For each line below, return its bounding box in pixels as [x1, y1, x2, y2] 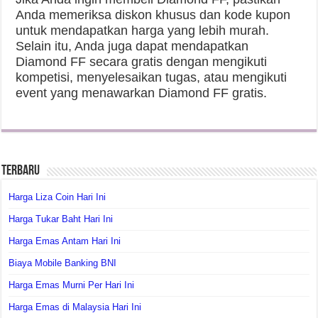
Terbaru [1, 164, 40, 179]
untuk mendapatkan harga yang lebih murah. [16, 23, 270, 38]
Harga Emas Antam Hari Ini [9, 236, 121, 247]
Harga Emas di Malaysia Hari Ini [9, 302, 142, 313]
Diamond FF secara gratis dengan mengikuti [16, 55, 268, 70]
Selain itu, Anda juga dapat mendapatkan [16, 39, 249, 54]
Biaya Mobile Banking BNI [9, 258, 117, 269]
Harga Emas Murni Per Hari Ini [9, 280, 135, 291]
